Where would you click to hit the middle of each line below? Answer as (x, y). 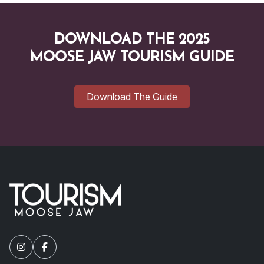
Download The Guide (132, 96)
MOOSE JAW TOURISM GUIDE (132, 57)
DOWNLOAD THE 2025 (132, 39)
